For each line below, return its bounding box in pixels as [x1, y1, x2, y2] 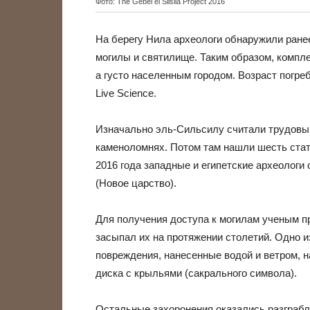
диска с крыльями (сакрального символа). [95, 267, 297, 279]
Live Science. [95, 87, 156, 99]
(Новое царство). [95, 177, 176, 189]
